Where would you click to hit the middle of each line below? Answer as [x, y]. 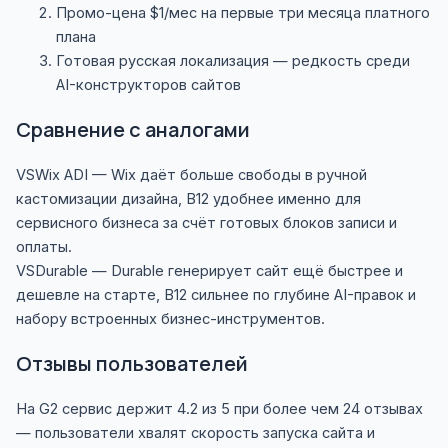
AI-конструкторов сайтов [148, 85]
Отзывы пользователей [131, 364]
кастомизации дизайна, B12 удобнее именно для [188, 199]
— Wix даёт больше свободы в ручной [227, 175]
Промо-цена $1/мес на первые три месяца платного [242, 13]
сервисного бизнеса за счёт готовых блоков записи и [206, 223]
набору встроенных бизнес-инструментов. [170, 319]
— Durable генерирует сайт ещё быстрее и [245, 271]
